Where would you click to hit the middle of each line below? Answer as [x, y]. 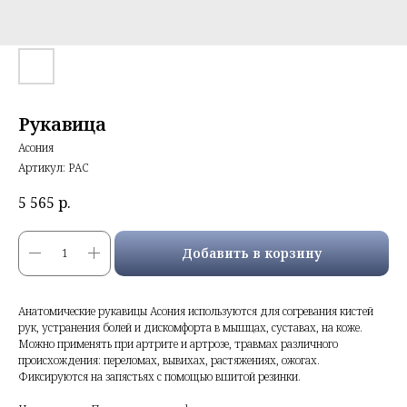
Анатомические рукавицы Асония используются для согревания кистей [196, 311]
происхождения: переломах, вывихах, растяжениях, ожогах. [169, 360]
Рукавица [62, 124]
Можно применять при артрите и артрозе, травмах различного [178, 343]
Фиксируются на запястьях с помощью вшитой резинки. [159, 376]
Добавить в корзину [252, 253]
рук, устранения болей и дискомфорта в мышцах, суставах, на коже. [190, 327]
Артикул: [43, 168]
